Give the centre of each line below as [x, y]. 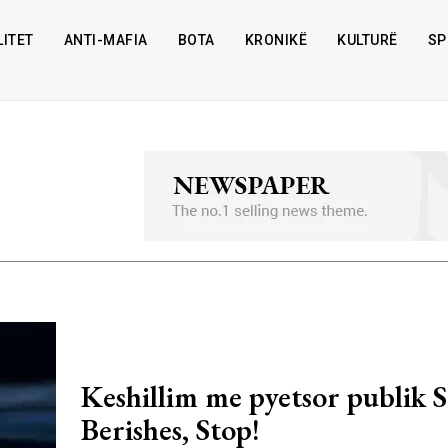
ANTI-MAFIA [105, 40]
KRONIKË [276, 40]
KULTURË [367, 40]
